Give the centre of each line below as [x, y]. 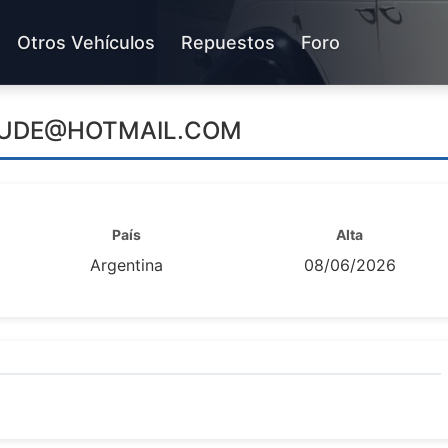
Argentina [126, 265]
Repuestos [228, 42]
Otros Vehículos [86, 42]
